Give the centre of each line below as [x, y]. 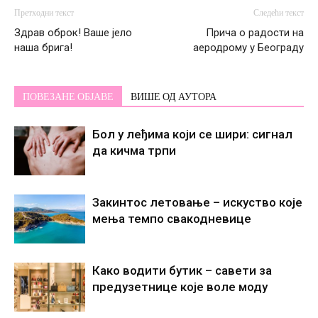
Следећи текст [279, 13]
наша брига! [43, 48]
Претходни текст [44, 13]
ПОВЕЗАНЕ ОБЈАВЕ [68, 97]
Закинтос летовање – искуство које [197, 203]
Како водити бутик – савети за [182, 271]
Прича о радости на [255, 33]
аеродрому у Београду [248, 48]
